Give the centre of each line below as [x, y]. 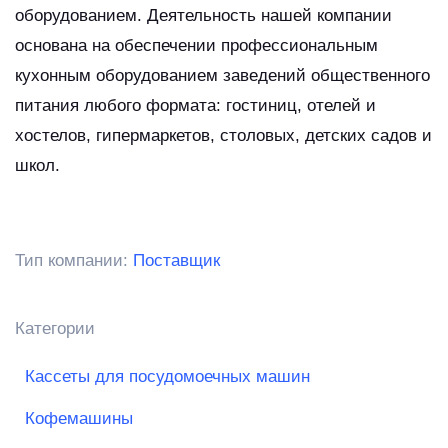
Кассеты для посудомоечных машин [167, 377]
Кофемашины [79, 419]
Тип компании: [74, 261]
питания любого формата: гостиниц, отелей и [195, 106]
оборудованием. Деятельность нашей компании [203, 16]
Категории [55, 329]
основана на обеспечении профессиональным [196, 46]
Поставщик [176, 261]
